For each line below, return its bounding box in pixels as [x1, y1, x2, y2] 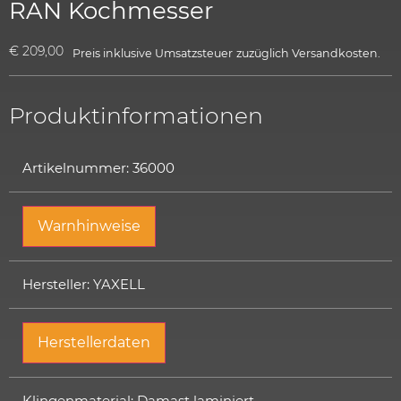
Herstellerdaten [38, 333, 150, 351]
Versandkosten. [292, 46, 380, 60]
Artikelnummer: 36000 [22, 158, 175, 176]
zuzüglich [236, 46, 292, 60]
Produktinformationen [9, 101, 263, 129]
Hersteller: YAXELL [22, 275, 145, 293]
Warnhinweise [38, 217, 141, 235]
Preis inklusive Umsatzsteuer [73, 46, 233, 60]
